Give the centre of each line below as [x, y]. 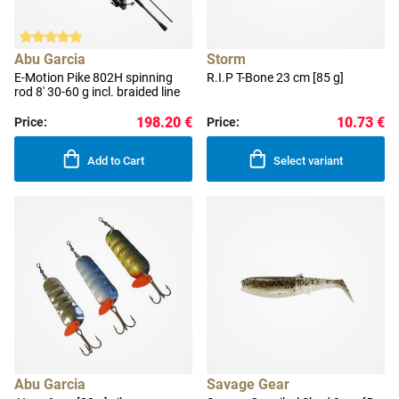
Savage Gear [248, 385]
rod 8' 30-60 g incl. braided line [97, 92]
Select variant [309, 161]
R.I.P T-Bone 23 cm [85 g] [275, 78]
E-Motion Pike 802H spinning [94, 78]
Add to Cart [116, 161]
